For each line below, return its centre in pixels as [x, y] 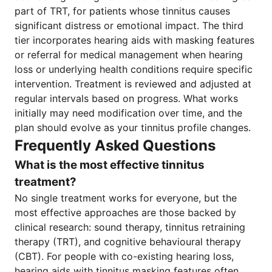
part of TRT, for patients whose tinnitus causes [122, 11]
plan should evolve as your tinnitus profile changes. [133, 127]
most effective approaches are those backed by [125, 212]
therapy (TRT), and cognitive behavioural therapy [128, 242]
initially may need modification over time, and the [128, 113]
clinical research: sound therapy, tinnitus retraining [130, 227]
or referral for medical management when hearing [129, 55]
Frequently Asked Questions [115, 145]
